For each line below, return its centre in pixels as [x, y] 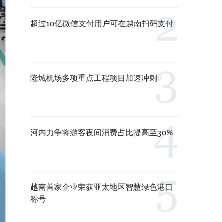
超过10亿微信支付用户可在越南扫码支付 [102, 24]
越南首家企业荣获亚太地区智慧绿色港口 [102, 187]
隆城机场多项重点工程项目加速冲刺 [94, 78]
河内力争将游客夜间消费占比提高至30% [102, 133]
